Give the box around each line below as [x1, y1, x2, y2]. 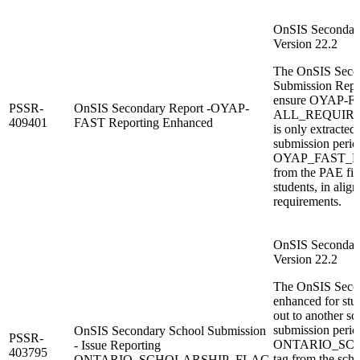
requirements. [273, 194, 342, 208]
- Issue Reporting [74, 337, 161, 352]
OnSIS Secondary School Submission [74, 323, 266, 337]
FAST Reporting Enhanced [74, 115, 213, 129]
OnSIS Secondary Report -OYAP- [74, 100, 249, 115]
